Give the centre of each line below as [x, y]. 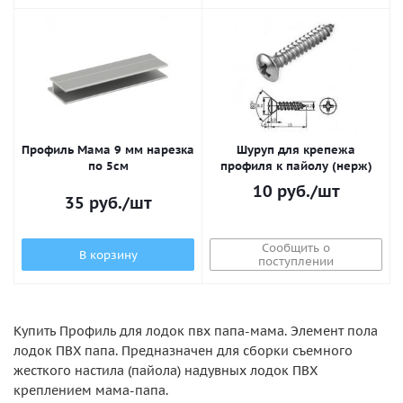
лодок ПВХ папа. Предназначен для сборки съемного [183, 351]
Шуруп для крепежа [296, 150]
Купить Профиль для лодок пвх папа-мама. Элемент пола [196, 331]
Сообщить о [296, 248]
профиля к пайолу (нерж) [296, 166]
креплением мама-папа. [91, 390]
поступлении [296, 261]
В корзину [108, 255]
